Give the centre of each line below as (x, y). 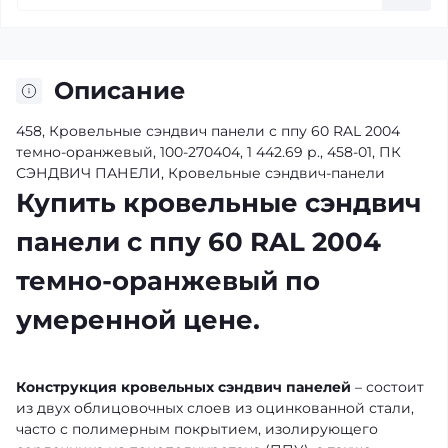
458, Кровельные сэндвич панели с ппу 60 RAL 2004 (208, 131)
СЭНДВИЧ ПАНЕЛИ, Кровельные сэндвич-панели (200, 173)
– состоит (387, 387)
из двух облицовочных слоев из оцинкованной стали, (215, 408)
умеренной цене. (138, 320)
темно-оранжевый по (168, 281)
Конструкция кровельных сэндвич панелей (183, 387)
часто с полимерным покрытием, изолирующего (197, 429)
